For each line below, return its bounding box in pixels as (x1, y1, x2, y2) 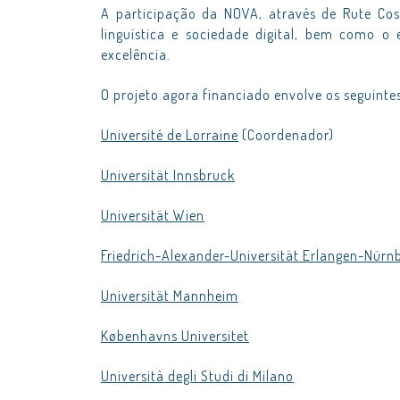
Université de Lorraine (101, 126, 238, 144)
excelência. (101, 46, 171, 63)
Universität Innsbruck (101, 166, 235, 184)
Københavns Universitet (101, 327, 249, 345)
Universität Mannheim (101, 287, 238, 304)
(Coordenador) (238, 126, 334, 144)
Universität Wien (101, 206, 204, 224)
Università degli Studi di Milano (101, 367, 294, 385)
